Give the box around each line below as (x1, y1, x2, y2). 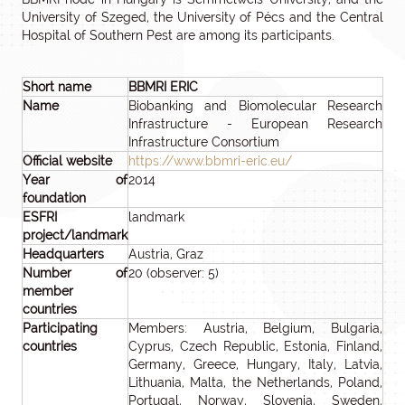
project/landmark (23, 228, 127, 242)
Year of (23, 173, 127, 187)
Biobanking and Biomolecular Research (128, 99, 382, 113)
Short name (23, 80, 91, 94)
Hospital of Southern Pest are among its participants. (22, 28, 334, 42)
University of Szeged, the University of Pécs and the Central (22, 10, 383, 24)
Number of (23, 266, 127, 280)
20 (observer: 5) (128, 266, 219, 280)
